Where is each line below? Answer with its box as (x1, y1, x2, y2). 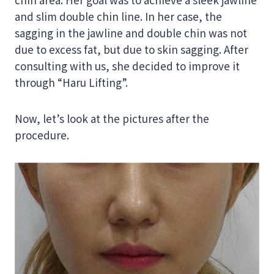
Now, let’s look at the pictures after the (15, 111, 209, 126)
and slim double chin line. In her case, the (15, 9, 222, 24)
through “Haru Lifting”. (15, 75, 128, 90)
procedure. (15, 127, 69, 143)
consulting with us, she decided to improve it (15, 58, 240, 73)
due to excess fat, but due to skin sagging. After (15, 42, 248, 57)
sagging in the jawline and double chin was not (15, 25, 247, 40)
